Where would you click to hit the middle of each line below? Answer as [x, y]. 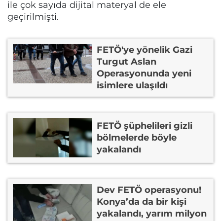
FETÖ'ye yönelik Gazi [145, 50]
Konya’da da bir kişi [142, 202]
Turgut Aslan [127, 62]
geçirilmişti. [33, 17]
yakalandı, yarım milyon [152, 214]
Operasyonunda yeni [144, 74]
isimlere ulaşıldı [132, 85]
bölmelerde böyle [137, 138]
